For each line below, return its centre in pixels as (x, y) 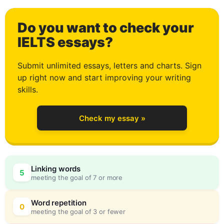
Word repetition (59, 202)
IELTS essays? (65, 42)
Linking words (56, 168)
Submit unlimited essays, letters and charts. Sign (109, 65)
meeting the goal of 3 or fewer (78, 211)
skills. (28, 89)
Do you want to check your (106, 28)
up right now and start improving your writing (104, 77)
